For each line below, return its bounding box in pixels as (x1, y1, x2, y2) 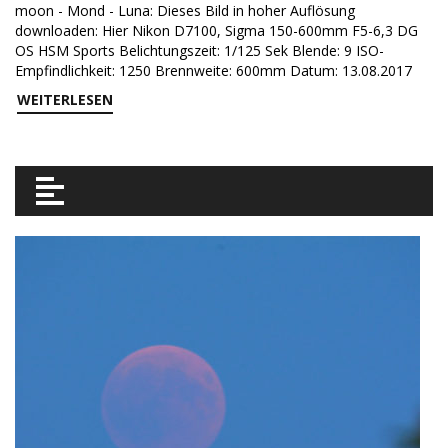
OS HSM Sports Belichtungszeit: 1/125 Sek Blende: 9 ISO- (15, 41, 384, 60)
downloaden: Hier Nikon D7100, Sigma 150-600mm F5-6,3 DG (15, 21, 418, 40)
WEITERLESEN (17, 90, 113, 109)
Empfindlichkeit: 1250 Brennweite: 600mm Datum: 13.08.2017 (15, 61, 412, 80)
